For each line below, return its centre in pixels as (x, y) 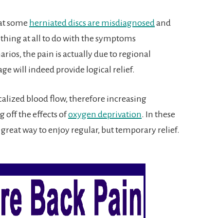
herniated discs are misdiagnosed (92, 23)
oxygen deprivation (105, 114)
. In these (158, 114)
